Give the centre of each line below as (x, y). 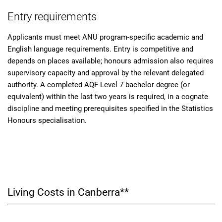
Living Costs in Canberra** (68, 192)
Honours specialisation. (47, 120)
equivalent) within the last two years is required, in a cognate (108, 97)
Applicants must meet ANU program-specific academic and (105, 37)
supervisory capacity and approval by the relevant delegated (106, 73)
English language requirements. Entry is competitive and (100, 49)
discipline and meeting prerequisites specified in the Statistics (110, 109)
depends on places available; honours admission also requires (111, 61)
